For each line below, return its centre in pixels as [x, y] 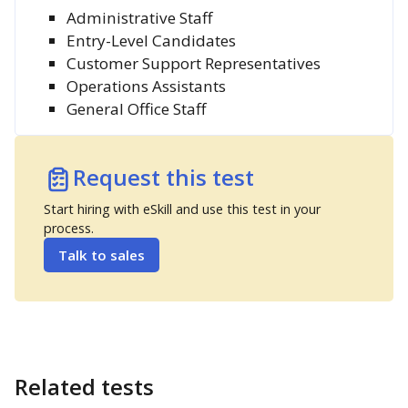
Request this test [163, 177]
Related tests [84, 387]
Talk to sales [102, 255]
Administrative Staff [140, 18]
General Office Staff [137, 109]
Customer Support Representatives [194, 63]
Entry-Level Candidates [151, 41]
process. [69, 228]
